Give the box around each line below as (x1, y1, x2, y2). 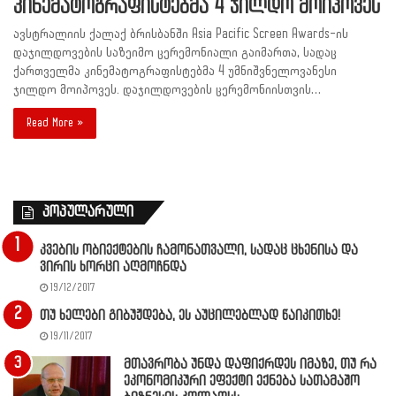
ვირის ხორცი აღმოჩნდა (40, 260, 187, 275)
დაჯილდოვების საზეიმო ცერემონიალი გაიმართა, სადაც (13, 46, 337, 59)
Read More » (27, 117, 83, 129)
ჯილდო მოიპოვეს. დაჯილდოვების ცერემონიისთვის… (13, 83, 321, 96)
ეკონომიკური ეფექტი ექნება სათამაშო (124, 374, 360, 389)
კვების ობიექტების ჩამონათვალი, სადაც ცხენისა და (40, 243, 358, 258)
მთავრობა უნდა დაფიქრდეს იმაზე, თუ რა (124, 357, 377, 372)
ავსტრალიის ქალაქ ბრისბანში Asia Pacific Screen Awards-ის (13, 27, 348, 41)
